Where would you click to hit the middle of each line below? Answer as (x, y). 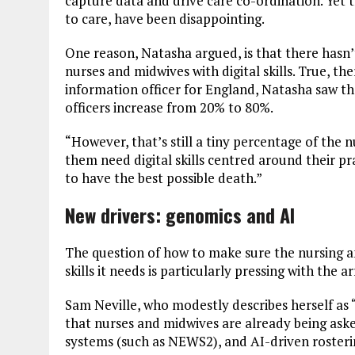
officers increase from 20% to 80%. (169, 107)
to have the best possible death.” (164, 177)
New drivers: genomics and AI (180, 214)
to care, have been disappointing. (165, 18)
